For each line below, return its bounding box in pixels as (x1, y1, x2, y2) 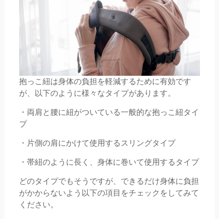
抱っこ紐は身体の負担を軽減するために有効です (19, 77, 191, 87)
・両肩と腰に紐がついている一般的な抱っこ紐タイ (19, 108, 199, 117)
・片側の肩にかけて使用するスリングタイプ (19, 138, 175, 148)
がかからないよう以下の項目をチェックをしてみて (19, 188, 199, 198)
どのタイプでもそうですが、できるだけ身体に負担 (19, 176, 199, 186)
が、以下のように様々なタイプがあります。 (19, 88, 175, 98)
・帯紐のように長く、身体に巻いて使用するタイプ (19, 157, 199, 167)
